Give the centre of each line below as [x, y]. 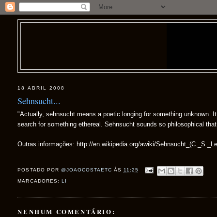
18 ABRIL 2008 [41, 88]
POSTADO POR [39, 170]
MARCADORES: [39, 181]
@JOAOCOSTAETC [86, 170]
